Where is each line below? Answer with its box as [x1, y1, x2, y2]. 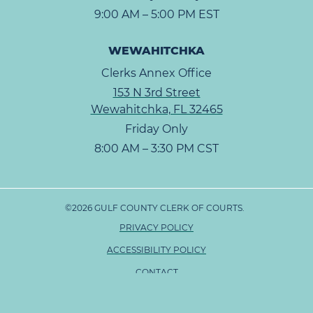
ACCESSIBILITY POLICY [107, 245, 206, 256]
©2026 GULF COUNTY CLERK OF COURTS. [64, 203, 249, 214]
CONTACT [135, 267, 178, 278]
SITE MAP [136, 289, 177, 300]
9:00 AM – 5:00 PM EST [94, 8, 219, 22]
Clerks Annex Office [101, 66, 212, 80]
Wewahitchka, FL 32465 [90, 103, 223, 117]
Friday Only [125, 122, 188, 136]
